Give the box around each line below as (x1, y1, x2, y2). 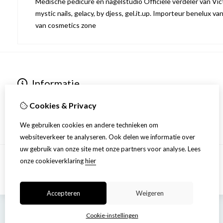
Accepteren (46, 189, 80, 197)
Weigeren (136, 189, 164, 197)
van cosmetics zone (35, 21, 96, 29)
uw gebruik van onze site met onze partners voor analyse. (20, 145, 186, 153)
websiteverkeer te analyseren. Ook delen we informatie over (20, 133, 195, 141)
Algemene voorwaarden (17, 114, 92, 123)
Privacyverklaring (17, 103, 70, 111)
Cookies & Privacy (28, 101, 97, 110)
